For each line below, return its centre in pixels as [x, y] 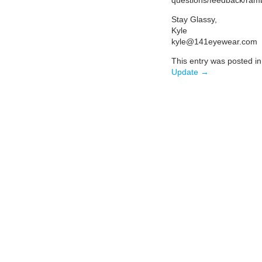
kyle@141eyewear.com [214, 41]
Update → [190, 72]
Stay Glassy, [194, 19]
